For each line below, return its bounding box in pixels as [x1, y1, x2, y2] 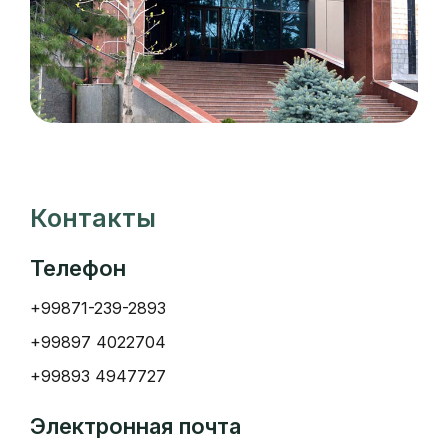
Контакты [30, 203, 156, 233]
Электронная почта [30, 413, 241, 439]
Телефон [30, 255, 126, 281]
